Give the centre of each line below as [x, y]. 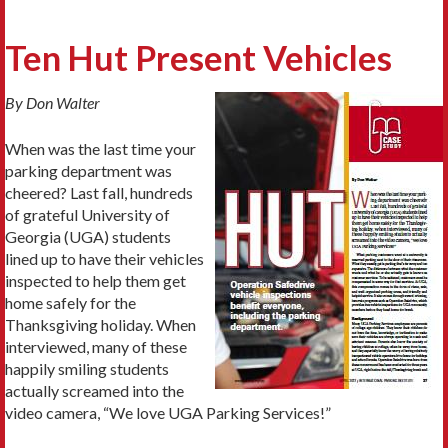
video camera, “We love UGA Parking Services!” [168, 413]
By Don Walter [52, 103]
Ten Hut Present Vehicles [198, 57]
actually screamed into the [94, 391]
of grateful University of [87, 215]
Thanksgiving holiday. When [100, 325]
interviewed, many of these [96, 347]
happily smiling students [87, 369]
